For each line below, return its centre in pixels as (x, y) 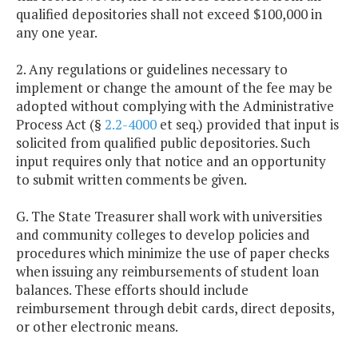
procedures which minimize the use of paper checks (173, 253)
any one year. (57, 33)
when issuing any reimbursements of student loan (167, 272)
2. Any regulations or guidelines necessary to (152, 70)
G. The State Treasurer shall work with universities (169, 217)
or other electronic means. (97, 327)
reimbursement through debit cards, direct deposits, (175, 308)
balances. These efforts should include (132, 290)
